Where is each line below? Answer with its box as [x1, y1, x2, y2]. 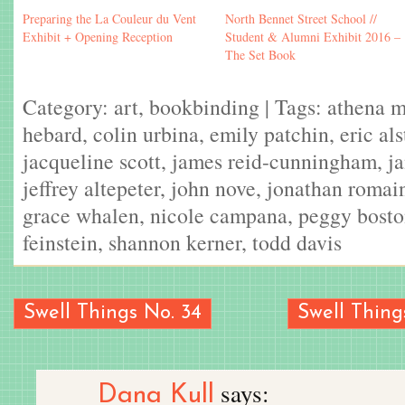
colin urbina [93, 118, 199, 148]
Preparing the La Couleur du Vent [23, 9, 196, 27]
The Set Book [225, 45, 297, 63]
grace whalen [23, 200, 139, 230]
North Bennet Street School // [225, 9, 378, 27]
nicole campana [150, 200, 287, 230]
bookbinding [149, 91, 259, 121]
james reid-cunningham [172, 146, 377, 175]
